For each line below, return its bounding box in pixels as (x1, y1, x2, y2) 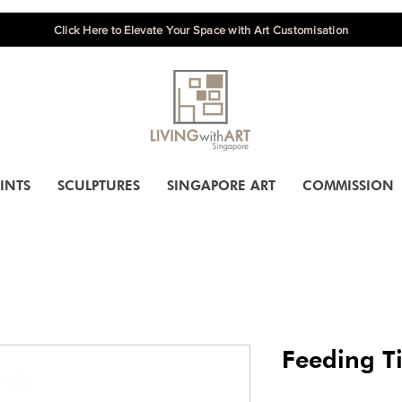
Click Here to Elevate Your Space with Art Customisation (53, 23, 349, 37)
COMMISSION (302, 178, 394, 195)
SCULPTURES (57, 178, 140, 195)
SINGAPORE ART (167, 178, 275, 195)
